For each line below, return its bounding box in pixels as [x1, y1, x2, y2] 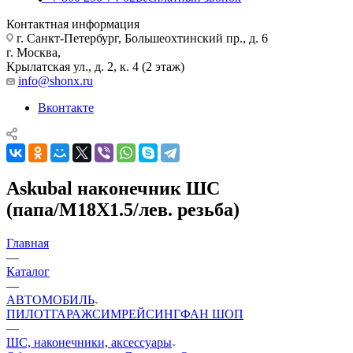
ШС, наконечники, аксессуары [6, 335, 172, 349]
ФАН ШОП [180, 307, 243, 321]
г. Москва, [6, 45, 61, 59]
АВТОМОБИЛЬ [6, 292, 95, 307]
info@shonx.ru [18, 73, 93, 87]
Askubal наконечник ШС [6, 177, 220, 199]
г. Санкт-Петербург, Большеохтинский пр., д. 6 [13, 31, 268, 45]
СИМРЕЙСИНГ [92, 307, 180, 321]
